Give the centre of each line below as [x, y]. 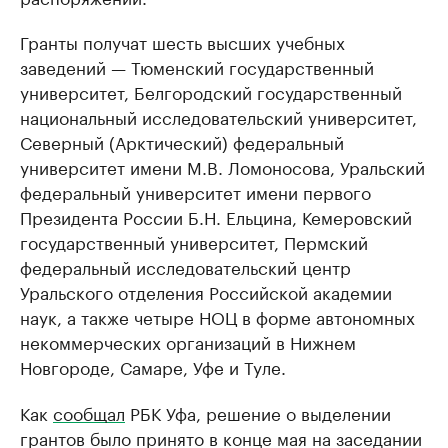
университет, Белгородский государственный [211, 91]
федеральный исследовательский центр [185, 266]
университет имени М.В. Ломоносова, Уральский [222, 166]
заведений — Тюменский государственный [197, 66]
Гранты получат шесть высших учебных [182, 41]
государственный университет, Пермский [194, 241]
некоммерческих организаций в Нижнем [188, 341]
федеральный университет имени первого [195, 191]
